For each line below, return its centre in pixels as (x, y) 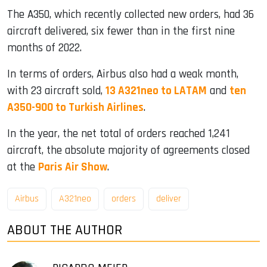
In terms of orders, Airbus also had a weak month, (123, 74)
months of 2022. (44, 48)
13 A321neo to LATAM (156, 91)
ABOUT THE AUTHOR (65, 230)
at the (23, 167)
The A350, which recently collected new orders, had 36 (131, 15)
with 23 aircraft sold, (56, 91)
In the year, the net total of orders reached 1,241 (119, 134)
